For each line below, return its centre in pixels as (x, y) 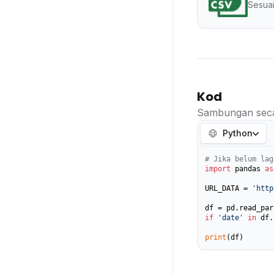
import (217, 169)
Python (237, 133)
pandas (247, 169)
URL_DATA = (228, 188)
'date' (230, 218)
